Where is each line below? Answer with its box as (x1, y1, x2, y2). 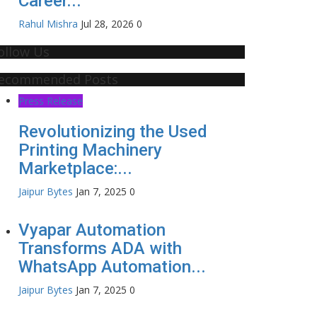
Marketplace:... (18, 158, 132, 178)
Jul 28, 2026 (81, 17, 134, 31)
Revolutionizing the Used (18, 121, 207, 142)
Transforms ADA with (18, 238, 182, 258)
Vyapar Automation (18, 219, 166, 240)
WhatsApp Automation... (18, 256, 206, 277)
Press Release (18, 93, 83, 108)
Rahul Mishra (18, 17, 78, 31)
